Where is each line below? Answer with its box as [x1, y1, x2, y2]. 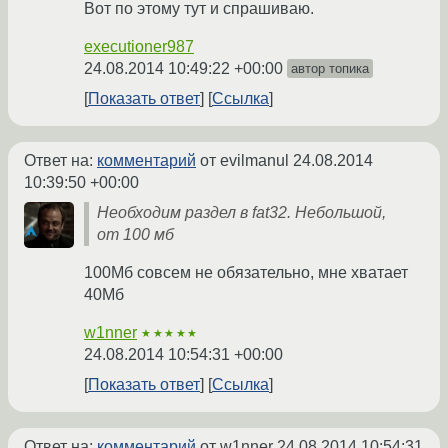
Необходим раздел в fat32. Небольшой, [97, 204, 386, 222]
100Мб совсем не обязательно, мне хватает [84, 264, 408, 282]
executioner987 [84, 38, 194, 56]
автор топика [291, 61, 369, 77]
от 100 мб [97, 226, 174, 244]
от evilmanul [196, 152, 293, 170]
